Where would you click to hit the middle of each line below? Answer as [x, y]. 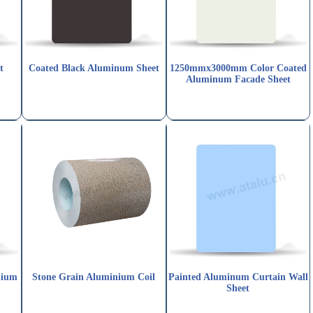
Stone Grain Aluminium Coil [94, 277]
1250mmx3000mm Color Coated [238, 68]
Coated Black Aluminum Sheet [94, 68]
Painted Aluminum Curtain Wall [238, 277]
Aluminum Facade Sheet [238, 80]
